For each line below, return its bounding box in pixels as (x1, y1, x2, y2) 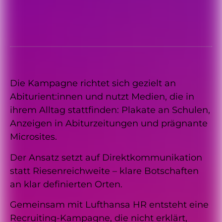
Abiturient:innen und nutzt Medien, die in (10, 91, 194, 103)
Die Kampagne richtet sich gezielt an (10, 78, 176, 89)
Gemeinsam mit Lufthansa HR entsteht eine (10, 199, 209, 211)
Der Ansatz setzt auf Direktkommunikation (10, 152, 202, 163)
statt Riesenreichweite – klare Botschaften (10, 165, 199, 176)
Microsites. (10, 131, 57, 143)
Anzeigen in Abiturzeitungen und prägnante (10, 118, 208, 129)
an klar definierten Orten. (10, 178, 122, 190)
